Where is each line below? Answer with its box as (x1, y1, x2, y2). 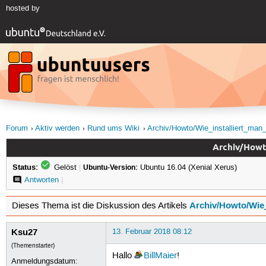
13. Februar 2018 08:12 (112, 226, 192, 236)
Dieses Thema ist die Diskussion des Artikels (11, 200, 189, 211)
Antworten (24, 175, 59, 185)
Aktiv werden (34, 124, 80, 134)
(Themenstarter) (11, 242, 55, 249)
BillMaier (143, 250, 177, 261)
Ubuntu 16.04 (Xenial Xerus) (137, 162, 237, 172)
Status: (12, 161, 38, 172)
